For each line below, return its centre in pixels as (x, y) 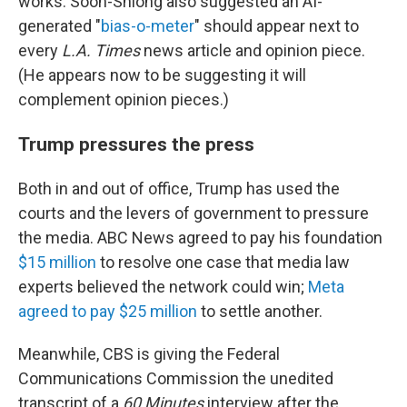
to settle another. (260, 311)
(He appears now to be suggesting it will (162, 75)
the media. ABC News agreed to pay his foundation (200, 238)
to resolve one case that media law (223, 262)
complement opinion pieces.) (124, 99)
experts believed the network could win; (163, 287)
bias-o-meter (148, 26)
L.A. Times (101, 50)
